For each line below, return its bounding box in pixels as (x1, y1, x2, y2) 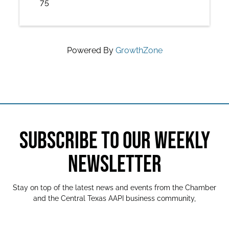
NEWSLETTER (67, 151, 162, 179)
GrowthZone (115, 45, 163, 56)
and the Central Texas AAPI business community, (33, 194, 196, 203)
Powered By (66, 45, 116, 56)
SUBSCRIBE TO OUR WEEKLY (19, 127, 210, 156)
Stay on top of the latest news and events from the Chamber (13, 183, 216, 192)
